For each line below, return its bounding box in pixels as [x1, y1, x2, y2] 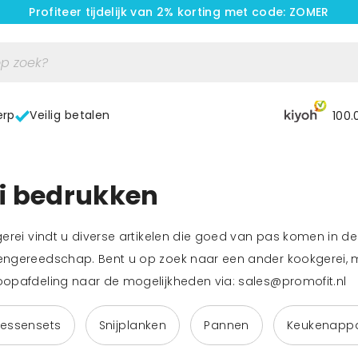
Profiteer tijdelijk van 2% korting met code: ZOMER [29, 4, 329, 20]
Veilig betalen [30, 107, 110, 123]
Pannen [204, 317, 249, 333]
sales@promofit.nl [238, 273, 347, 289]
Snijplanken [98, 317, 167, 333]
